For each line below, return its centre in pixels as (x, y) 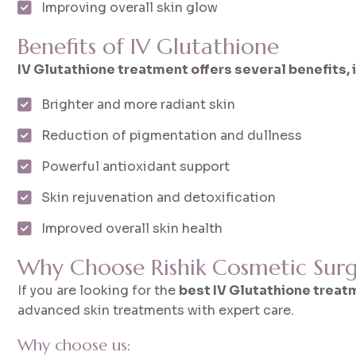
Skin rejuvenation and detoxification (159, 197)
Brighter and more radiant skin (139, 104)
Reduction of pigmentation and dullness (172, 135)
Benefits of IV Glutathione (149, 46)
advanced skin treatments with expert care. (156, 310)
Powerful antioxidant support (136, 166)
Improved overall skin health (132, 228)
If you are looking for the (99, 290)
